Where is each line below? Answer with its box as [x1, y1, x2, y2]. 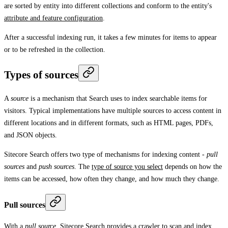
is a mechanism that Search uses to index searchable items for [28, 95, 207, 103]
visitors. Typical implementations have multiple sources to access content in [4, 107, 221, 115]
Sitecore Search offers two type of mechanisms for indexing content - [4, 151, 207, 159]
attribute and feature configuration [4, 14, 103, 22]
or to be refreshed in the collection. [4, 45, 105, 53]
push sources [39, 163, 74, 171]
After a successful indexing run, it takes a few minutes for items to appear [4, 33, 217, 41]
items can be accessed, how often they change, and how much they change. [4, 175, 219, 183]
